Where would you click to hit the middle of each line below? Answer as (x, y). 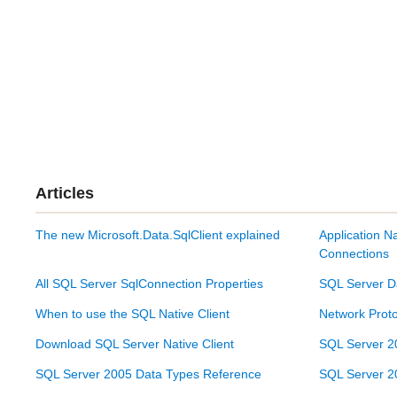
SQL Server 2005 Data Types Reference (148, 374)
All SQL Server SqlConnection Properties (149, 284)
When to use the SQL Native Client (132, 313)
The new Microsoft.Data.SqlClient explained (158, 235)
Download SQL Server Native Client (135, 343)
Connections (354, 254)
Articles (65, 193)
